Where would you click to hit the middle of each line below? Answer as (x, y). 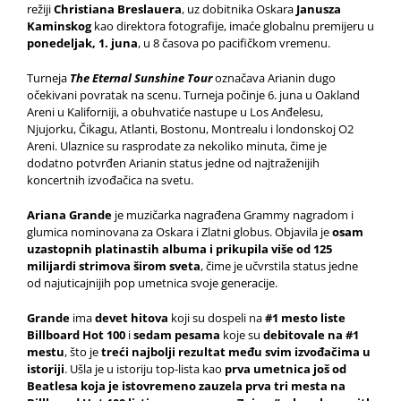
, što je (83, 352)
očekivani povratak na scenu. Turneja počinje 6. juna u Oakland (193, 95)
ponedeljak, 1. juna (82, 43)
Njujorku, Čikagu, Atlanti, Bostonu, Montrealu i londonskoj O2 (190, 129)
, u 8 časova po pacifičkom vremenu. (234, 43)
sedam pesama (177, 335)
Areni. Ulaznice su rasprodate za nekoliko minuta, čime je (177, 146)
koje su (242, 335)
